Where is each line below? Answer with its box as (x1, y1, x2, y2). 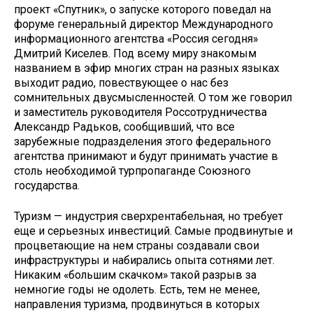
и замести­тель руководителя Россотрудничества (14, 105, 267, 119)
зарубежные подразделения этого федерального (14, 134, 271, 148)
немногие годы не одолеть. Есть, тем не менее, (14, 283, 260, 297)
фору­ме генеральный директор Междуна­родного (14, 17, 273, 31)
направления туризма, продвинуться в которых (14, 298, 260, 312)
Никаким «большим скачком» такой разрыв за (14, 268, 256, 282)
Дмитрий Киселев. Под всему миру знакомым (14, 46, 256, 60)
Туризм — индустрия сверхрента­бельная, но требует (14, 210, 283, 224)
